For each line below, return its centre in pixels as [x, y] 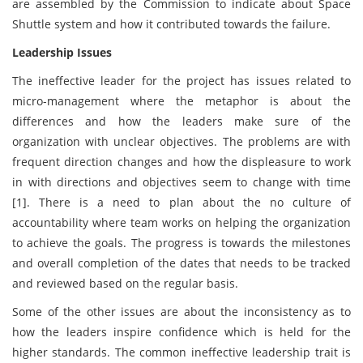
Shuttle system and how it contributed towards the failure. [173, 24]
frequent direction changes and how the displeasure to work [181, 162]
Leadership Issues [62, 52]
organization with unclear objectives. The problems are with [181, 141]
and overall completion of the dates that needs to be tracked [181, 263]
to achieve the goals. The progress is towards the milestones [181, 243]
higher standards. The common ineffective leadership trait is [181, 352]
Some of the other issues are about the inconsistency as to [181, 312]
